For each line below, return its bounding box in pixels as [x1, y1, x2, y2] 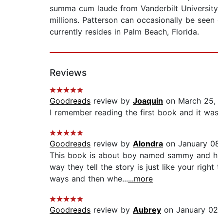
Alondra [133, 139, 163, 149]
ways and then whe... [50, 174, 128, 184]
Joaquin [133, 96, 163, 106]
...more [128, 174, 153, 184]
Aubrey [133, 205, 161, 215]
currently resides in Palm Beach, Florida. [50, 27, 199, 37]
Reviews [50, 67, 87, 79]
